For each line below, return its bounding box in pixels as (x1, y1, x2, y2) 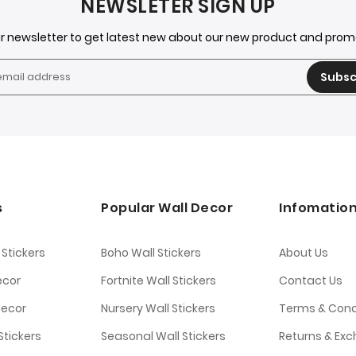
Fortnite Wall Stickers (101, 273, 216, 289)
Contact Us (279, 273, 342, 289)
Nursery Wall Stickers (101, 300, 215, 317)
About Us (279, 245, 328, 261)
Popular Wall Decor (101, 199, 233, 218)
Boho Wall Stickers (101, 245, 201, 261)
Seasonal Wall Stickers (101, 328, 226, 345)
